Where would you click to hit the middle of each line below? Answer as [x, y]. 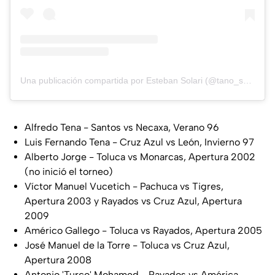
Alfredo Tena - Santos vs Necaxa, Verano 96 [122, 128]
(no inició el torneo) [69, 172]
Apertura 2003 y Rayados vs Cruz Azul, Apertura [133, 201]
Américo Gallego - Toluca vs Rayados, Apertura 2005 [143, 231]
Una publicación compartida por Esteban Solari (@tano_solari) [247, 81]
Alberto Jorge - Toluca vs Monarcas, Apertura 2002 [140, 157]
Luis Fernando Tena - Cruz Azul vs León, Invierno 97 [139, 142]
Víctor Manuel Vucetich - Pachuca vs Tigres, [124, 187]
